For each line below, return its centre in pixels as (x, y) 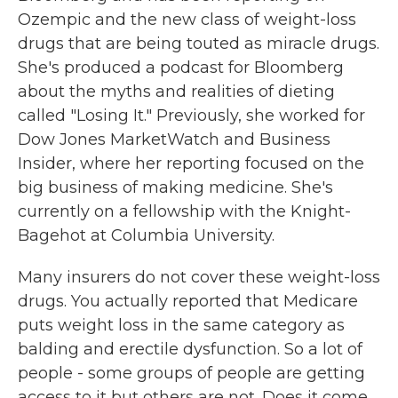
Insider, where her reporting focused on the (191, 163)
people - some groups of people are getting (191, 373)
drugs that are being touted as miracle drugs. (199, 44)
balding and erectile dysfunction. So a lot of (190, 349)
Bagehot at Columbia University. (146, 235)
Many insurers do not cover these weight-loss (199, 277)
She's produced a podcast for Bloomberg (181, 68)
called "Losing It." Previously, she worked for (191, 115)
